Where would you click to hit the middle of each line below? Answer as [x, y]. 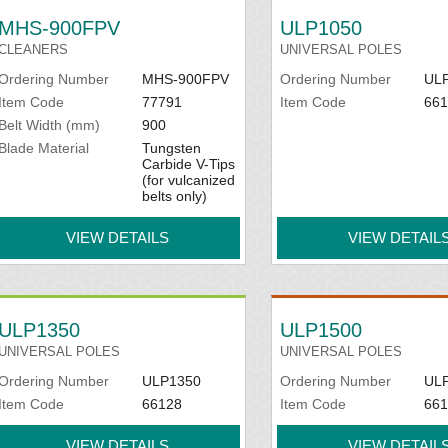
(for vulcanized [188, 180]
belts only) [174, 196]
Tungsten [171, 148]
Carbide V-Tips [188, 164]
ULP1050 [321, 28]
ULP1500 [321, 330]
